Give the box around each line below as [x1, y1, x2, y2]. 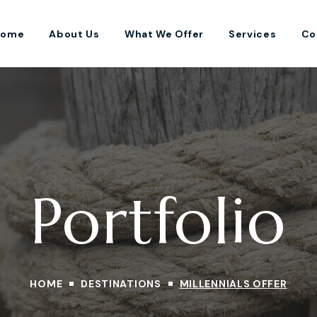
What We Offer [124, 27, 204, 40]
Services [228, 27, 277, 40]
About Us [49, 27, 100, 40]
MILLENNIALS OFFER [179, 277, 287, 290]
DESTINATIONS [81, 277, 161, 290]
